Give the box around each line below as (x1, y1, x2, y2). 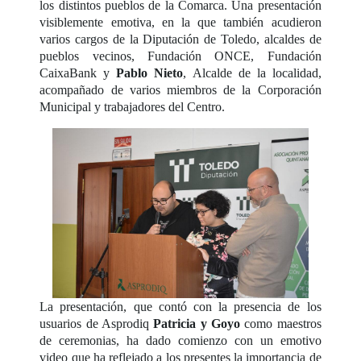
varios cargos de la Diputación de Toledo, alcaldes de (39, 31, 322, 46)
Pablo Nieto (116, 65, 184, 80)
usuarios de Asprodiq (39, 317, 154, 331)
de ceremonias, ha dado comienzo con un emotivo (39, 334, 322, 348)
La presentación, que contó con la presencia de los (39, 300, 322, 314)
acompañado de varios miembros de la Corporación (39, 82, 322, 97)
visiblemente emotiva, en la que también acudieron (39, 15, 322, 29)
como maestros (240, 317, 322, 331)
